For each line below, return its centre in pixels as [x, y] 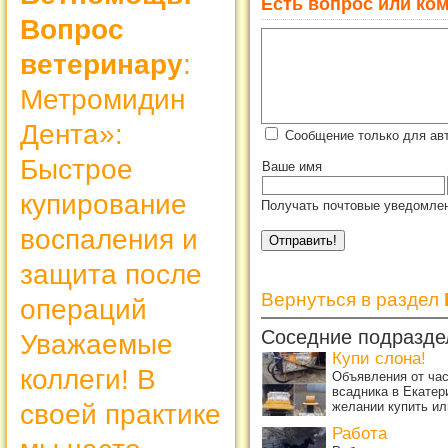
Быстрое [76, 169]
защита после [111, 274]
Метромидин [102, 99]
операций [83, 309]
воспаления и [109, 239]
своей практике [120, 414]
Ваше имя [292, 166]
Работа [359, 433]
